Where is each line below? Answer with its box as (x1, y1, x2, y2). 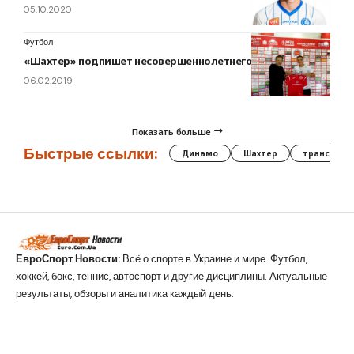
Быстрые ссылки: (24, 143, 157, 164)
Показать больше (132, 125, 212, 137)
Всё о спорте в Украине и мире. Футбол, (120, 252, 307, 266)
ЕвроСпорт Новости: (16, 252, 120, 266)
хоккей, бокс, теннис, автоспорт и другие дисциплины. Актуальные (16, 269, 327, 284)
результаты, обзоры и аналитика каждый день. (16, 287, 234, 301)
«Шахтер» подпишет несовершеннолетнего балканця (24, 54, 305, 69)
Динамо (182, 148, 218, 160)
